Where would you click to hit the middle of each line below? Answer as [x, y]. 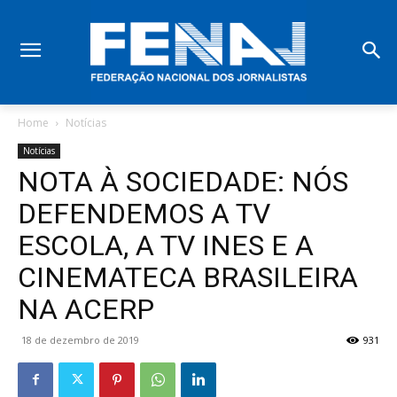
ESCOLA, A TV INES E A [166, 245]
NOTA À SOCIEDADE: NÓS [183, 181]
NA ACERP [86, 309]
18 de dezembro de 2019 [80, 339]
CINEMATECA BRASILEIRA [188, 277]
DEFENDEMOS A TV [144, 213]
